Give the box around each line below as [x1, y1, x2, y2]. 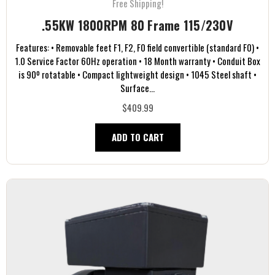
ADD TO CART [111, 130, 164, 144]
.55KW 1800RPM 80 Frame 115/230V [42, 16, 233, 35]
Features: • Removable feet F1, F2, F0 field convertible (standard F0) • [16, 41, 259, 55]
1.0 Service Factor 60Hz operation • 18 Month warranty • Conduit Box [15, 54, 260, 68]
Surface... [120, 81, 155, 95]
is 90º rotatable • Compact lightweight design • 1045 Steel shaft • [18, 68, 257, 82]
